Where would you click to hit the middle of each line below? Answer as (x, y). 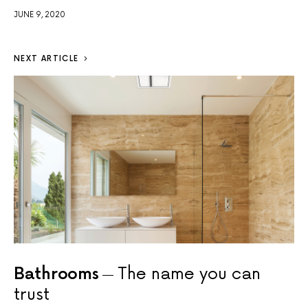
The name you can (189, 274)
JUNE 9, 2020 (40, 15)
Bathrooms (56, 274)
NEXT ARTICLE (46, 59)
